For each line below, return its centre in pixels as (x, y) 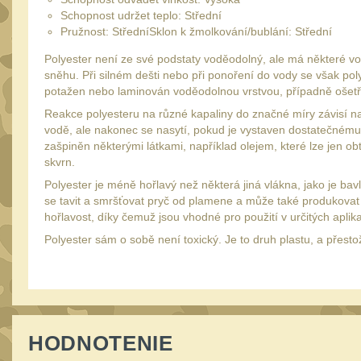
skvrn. (61, 162)
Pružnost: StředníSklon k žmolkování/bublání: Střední (198, 31)
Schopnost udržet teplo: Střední (141, 15)
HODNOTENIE (101, 343)
